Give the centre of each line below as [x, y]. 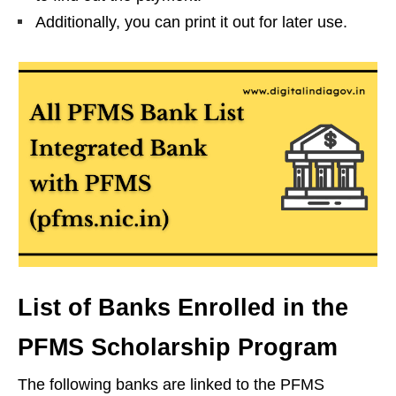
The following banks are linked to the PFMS [171, 385]
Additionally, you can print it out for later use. [191, 22]
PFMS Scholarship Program [178, 348]
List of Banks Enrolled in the [183, 308]
